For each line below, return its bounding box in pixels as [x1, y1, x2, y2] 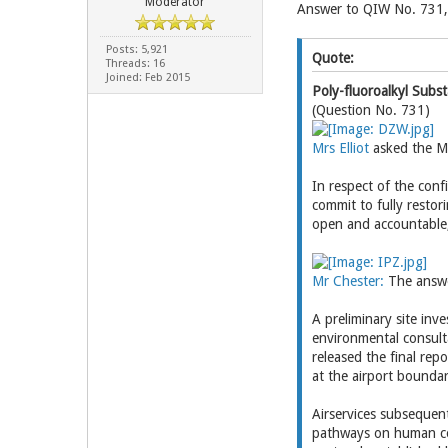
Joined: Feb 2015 [105, 71, 190, 84]
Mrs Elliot [311, 140, 373, 156]
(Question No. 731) [311, 102, 430, 118]
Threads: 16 [105, 57, 165, 70]
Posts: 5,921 [105, 43, 168, 56]
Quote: [311, 50, 354, 66]
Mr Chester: [311, 273, 388, 289]
